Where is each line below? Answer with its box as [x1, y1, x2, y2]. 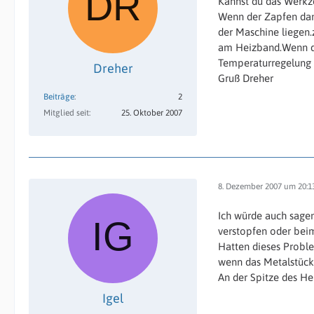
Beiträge [43, 92, 74, 102]
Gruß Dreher [218, 72, 273, 84]
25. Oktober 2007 [121, 108, 182, 118]
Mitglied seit [43, 108, 89, 118]
